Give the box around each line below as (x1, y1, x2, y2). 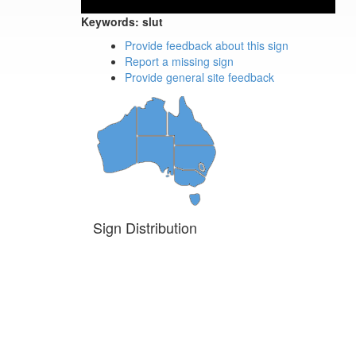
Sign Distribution (93, 217, 197, 238)
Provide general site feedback (125, 69, 274, 85)
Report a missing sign (125, 53, 234, 69)
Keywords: (81, 14, 139, 29)
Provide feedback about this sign (125, 37, 288, 53)
